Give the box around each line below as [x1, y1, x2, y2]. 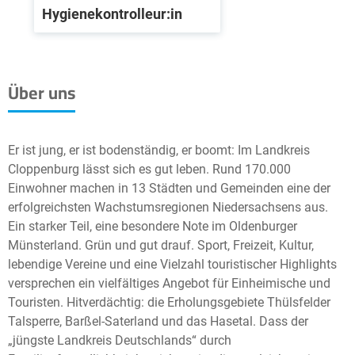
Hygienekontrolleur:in [42, 6, 182, 22]
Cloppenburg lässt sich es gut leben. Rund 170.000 [8, 162, 291, 177]
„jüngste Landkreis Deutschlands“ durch [8, 333, 231, 348]
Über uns [8, 76, 75, 109]
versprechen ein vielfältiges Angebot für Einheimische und [8, 276, 330, 291]
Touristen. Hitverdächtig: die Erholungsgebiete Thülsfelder [8, 295, 330, 310]
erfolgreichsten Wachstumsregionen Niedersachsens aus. [8, 200, 328, 215]
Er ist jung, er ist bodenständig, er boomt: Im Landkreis [8, 143, 310, 158]
